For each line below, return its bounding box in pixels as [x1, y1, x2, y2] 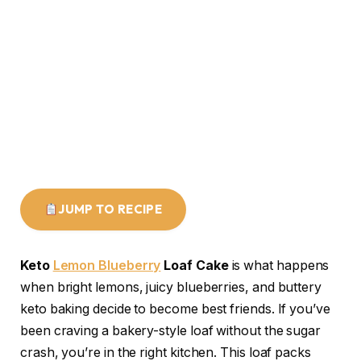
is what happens [228, 258, 330, 274]
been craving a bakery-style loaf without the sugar [20, 323, 322, 339]
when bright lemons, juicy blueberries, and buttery [20, 280, 322, 296]
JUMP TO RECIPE [58, 201, 163, 217]
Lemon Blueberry [52, 258, 161, 274]
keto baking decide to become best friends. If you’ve [20, 301, 330, 317]
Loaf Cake [160, 258, 229, 274]
